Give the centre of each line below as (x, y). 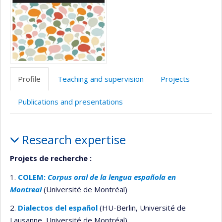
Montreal (26, 189)
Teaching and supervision (101, 79)
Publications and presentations (70, 101)
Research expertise (74, 139)
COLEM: (33, 177)
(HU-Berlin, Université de (142, 208)
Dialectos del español (58, 208)
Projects (175, 79)
